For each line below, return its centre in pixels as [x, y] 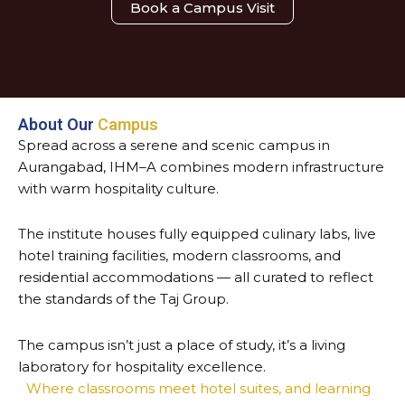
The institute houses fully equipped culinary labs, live [197, 234]
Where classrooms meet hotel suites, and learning [194, 388]
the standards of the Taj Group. [123, 299]
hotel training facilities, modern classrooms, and [179, 256]
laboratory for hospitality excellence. [142, 366]
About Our [56, 124]
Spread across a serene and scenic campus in [174, 145]
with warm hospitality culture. [118, 188]
